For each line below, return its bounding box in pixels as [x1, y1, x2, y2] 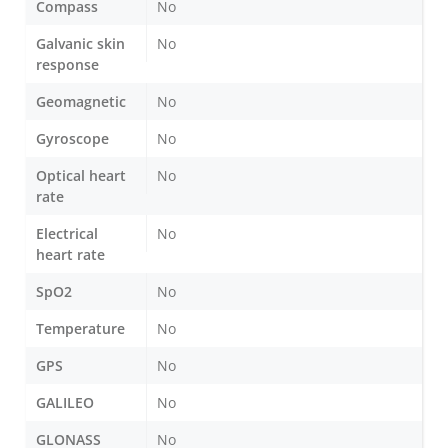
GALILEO [36, 392, 94, 412]
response [36, 54, 99, 74]
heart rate [36, 244, 105, 264]
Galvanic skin [36, 33, 125, 53]
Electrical [36, 223, 98, 243]
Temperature [36, 318, 125, 338]
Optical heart [36, 165, 126, 185]
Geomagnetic [36, 91, 126, 111]
